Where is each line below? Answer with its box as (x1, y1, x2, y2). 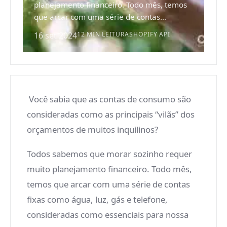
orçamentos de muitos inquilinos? (27, 124, 158, 135)
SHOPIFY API (129, 30, 170, 39)
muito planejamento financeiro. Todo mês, (27, 163, 192, 175)
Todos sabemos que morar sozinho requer (27, 148, 192, 160)
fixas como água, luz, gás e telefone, (27, 194, 168, 205)
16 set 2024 (34, 30, 77, 41)
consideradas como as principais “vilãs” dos (27, 108, 195, 120)
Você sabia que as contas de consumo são (27, 93, 191, 105)
